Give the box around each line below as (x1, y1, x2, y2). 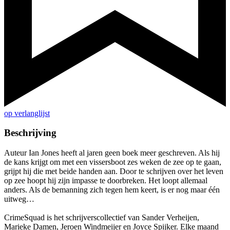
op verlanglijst (4, 108, 50, 118)
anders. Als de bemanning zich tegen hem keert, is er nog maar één (4, 185, 220, 194)
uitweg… (4, 194, 34, 203)
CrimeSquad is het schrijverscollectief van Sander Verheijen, (4, 213, 199, 222)
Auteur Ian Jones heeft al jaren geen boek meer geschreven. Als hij (4, 148, 220, 157)
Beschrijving (4, 127, 56, 139)
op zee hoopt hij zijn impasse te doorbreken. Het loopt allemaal (4, 176, 207, 185)
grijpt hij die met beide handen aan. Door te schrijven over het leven (4, 166, 223, 176)
